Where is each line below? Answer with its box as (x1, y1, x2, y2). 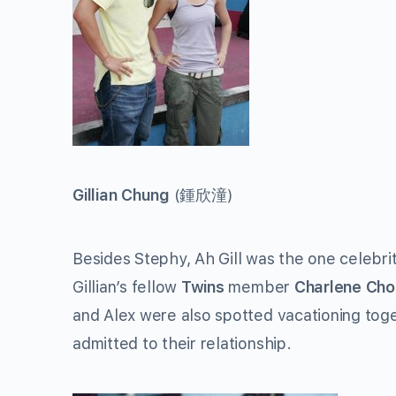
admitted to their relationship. (72, 333, 292, 353)
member (224, 277, 294, 296)
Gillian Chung (72, 185, 174, 204)
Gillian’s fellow (72, 277, 181, 296)
